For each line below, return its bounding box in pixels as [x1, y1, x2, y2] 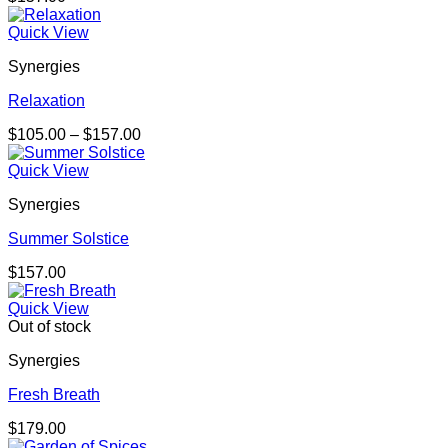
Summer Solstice [8, 230, 129, 248]
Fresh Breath [8, 386, 100, 404]
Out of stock [8, 318, 91, 336]
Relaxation [8, 92, 85, 110]
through [140, 179, 194, 197]
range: [140, 143, 185, 161]
